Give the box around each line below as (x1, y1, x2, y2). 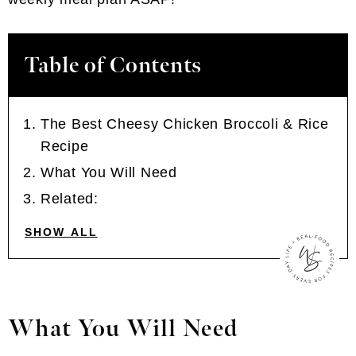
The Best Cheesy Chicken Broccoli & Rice (41, 116, 329, 132)
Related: (41, 191, 99, 207)
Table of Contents (25, 52, 202, 79)
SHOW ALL (25, 226, 98, 238)
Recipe (41, 138, 89, 154)
